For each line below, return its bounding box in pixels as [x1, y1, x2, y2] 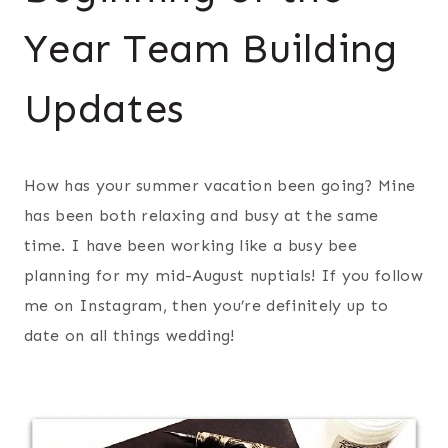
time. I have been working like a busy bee [24, 235, 358, 255]
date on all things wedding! [24, 325, 235, 345]
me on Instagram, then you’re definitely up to [24, 295, 389, 315]
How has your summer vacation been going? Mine [24, 175, 416, 195]
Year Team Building [24, 23, 398, 73]
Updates [24, 83, 185, 133]
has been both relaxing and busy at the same [24, 205, 379, 225]
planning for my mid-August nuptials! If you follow [24, 265, 424, 285]
